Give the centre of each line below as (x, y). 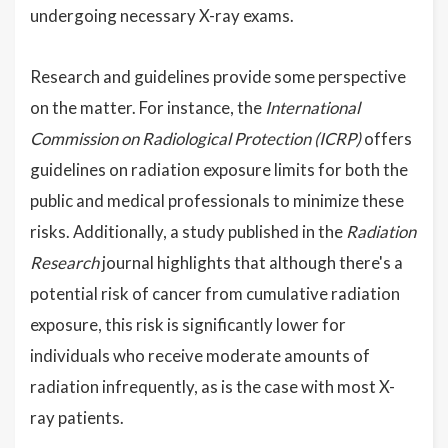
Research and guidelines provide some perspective (218, 77)
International (312, 108)
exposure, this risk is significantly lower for (188, 325)
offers (386, 139)
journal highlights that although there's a (251, 263)
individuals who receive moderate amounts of (200, 356)
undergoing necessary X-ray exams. (162, 16)
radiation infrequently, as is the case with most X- (212, 387)
